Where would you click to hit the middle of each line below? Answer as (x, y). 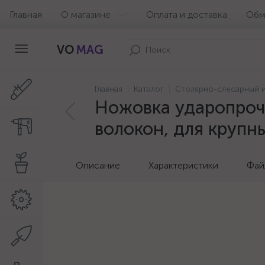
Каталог (149, 89)
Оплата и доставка (187, 14)
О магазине (86, 14)
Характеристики (183, 165)
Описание (98, 165)
